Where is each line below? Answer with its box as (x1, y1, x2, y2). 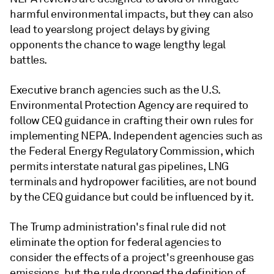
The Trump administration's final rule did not (10, 220, 226, 234)
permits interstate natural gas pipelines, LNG (10, 159, 229, 173)
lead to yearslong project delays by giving (10, 22, 210, 36)
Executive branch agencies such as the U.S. (10, 83, 220, 97)
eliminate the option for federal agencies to (10, 235, 221, 249)
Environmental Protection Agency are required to (10, 98, 249, 112)
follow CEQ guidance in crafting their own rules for (10, 113, 254, 127)
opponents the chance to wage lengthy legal (10, 37, 226, 51)
